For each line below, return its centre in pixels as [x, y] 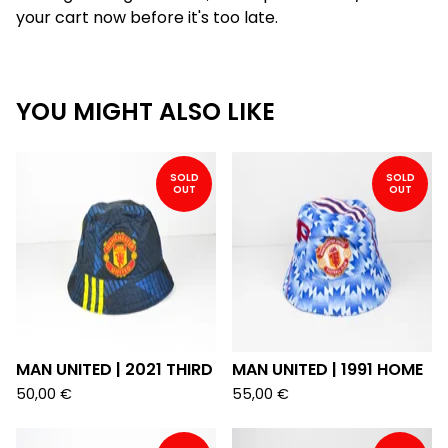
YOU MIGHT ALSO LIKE [145, 111]
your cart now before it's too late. [147, 17]
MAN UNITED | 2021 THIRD [114, 369]
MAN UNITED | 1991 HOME [327, 369]
